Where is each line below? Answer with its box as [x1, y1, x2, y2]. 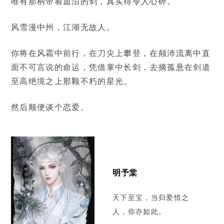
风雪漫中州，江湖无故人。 [10, 23, 115, 32]
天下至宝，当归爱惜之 [112, 193, 189, 201]
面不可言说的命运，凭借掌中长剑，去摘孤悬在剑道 [10, 63, 210, 72]
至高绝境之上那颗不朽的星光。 [10, 77, 132, 86]
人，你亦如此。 [112, 207, 166, 215]
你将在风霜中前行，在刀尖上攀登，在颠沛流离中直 [10, 49, 210, 58]
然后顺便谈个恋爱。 [10, 103, 89, 112]
